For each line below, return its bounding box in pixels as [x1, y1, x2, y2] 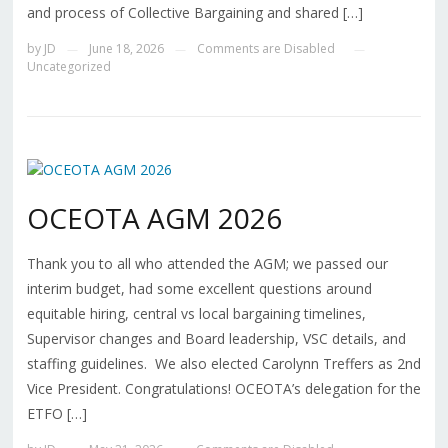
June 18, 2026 [88, 39, 164, 57]
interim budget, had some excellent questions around [26, 278, 372, 298]
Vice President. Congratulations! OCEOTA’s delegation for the [26, 378, 421, 398]
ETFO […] [26, 403, 87, 423]
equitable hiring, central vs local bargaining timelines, [26, 303, 366, 323]
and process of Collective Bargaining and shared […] [26, 2, 363, 22]
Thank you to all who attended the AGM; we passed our [26, 253, 388, 273]
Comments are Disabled [196, 39, 335, 57]
